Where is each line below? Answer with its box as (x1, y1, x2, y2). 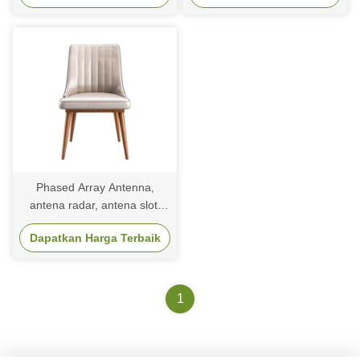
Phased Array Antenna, (35, 180, 154, 194)
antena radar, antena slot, (29, 198, 161, 211)
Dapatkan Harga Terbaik (29, 231, 161, 244)
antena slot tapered (45, 215, 145, 229)
